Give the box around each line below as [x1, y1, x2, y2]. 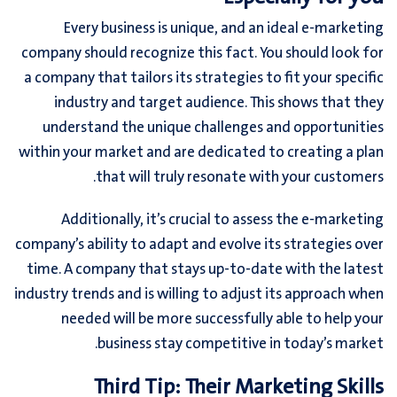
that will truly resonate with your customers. [96, 166, 384, 191]
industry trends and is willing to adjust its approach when [14, 283, 384, 307]
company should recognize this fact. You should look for [21, 42, 384, 66]
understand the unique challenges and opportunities [43, 116, 384, 141]
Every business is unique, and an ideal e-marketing [64, 17, 384, 42]
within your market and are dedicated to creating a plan [19, 141, 384, 166]
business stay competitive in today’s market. [97, 332, 384, 357]
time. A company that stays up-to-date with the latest [27, 258, 384, 283]
